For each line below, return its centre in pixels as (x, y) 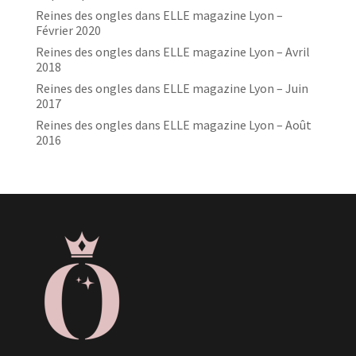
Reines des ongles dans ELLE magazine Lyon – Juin (172, 88)
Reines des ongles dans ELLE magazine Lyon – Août (173, 124)
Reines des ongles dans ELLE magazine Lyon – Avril (172, 51)
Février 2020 (68, 30)
